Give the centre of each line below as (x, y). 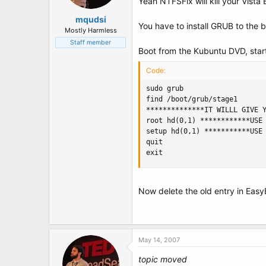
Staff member (91, 42)
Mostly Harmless (91, 30)
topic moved (163, 259)
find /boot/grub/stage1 (192, 99)
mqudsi (91, 19)
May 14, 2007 (159, 240)
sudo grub (165, 88)
